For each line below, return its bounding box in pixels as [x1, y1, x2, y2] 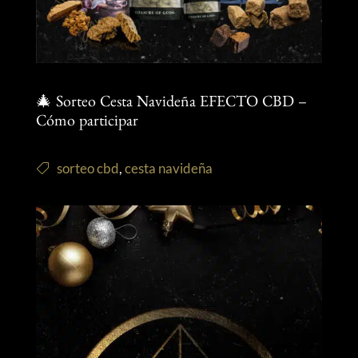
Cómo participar [35, 114, 138, 131]
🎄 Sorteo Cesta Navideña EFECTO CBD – [35, 95, 307, 112]
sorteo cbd [56, 160, 119, 177]
